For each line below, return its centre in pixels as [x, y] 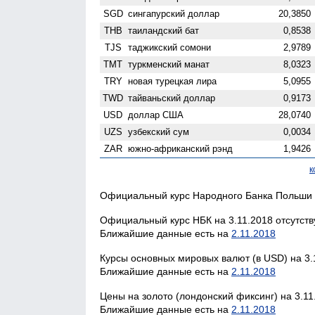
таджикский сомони [170, 47]
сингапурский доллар [174, 13]
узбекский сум [159, 131]
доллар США [156, 115]
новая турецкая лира [173, 81]
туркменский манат [169, 64]
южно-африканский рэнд [181, 148]
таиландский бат [164, 30]
